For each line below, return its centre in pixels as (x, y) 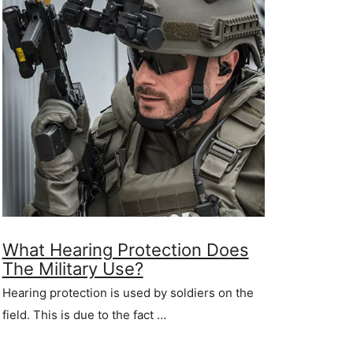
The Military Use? (72, 269)
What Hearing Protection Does (125, 250)
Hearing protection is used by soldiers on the (128, 293)
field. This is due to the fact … (84, 315)
